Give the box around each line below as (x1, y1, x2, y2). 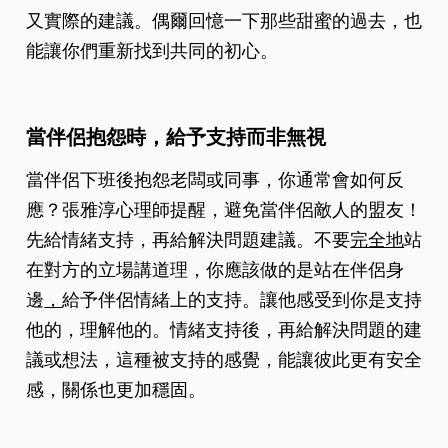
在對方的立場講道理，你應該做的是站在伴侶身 (26, 259, 405, 280)
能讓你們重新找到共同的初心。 (26, 40, 279, 61)
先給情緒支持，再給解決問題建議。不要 (26, 229, 351, 250)
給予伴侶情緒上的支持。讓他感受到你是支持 (62, 289, 423, 310)
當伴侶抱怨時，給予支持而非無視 (26, 125, 327, 148)
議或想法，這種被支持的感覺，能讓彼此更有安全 (26, 349, 423, 370)
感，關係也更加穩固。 (26, 379, 207, 400)
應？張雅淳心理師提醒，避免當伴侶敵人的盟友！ (26, 199, 423, 220)
